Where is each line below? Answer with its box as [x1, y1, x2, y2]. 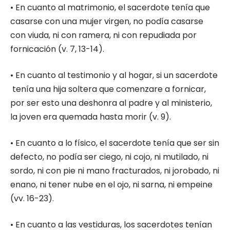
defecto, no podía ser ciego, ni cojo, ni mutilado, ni [10, 151, 208, 163]
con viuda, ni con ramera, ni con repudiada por [10, 29, 197, 42]
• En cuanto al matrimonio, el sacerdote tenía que [10, 2, 210, 14]
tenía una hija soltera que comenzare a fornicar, [10, 83, 206, 95]
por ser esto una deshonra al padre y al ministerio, [10, 97, 212, 109]
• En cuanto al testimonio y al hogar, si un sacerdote [10, 69, 218, 82]
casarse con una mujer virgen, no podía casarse [10, 15, 203, 28]
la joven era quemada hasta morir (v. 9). [10, 111, 171, 123]
